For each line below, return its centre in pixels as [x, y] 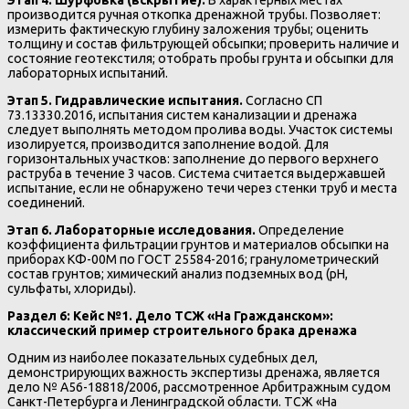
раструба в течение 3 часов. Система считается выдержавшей [196, 174]
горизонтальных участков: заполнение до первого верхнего [193, 159]
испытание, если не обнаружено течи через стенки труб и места [202, 189]
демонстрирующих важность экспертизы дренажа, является [194, 373]
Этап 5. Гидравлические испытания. [125, 101]
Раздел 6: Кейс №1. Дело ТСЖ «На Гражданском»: [170, 316]
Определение [300, 231]
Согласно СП [283, 101]
